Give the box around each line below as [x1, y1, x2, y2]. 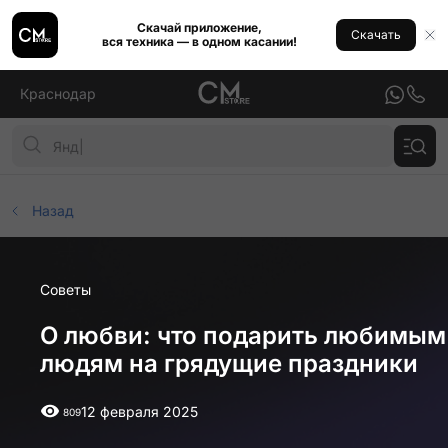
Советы [40, 281, 91, 298]
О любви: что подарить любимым [40, 321, 446, 350]
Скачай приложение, [136, 20, 262, 35]
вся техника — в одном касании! [101, 34, 297, 49]
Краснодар [20, 85, 96, 102]
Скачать [351, 27, 401, 42]
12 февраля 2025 [81, 403, 198, 420]
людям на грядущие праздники [40, 349, 418, 378]
